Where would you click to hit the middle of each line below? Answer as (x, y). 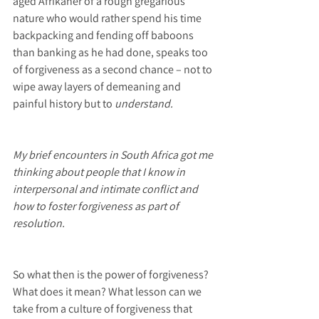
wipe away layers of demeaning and (98, 87)
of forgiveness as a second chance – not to (114, 70)
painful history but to (63, 104)
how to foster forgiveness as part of (97, 206)
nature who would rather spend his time (108, 19)
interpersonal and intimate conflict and (106, 189)
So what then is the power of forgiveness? (112, 275)
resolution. (39, 224)
